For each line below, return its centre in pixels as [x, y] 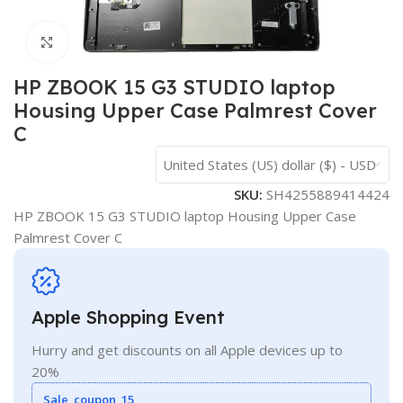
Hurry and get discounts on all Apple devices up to [187, 349]
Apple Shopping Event [128, 317]
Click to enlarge [116, 42]
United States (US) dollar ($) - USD [270, 165]
